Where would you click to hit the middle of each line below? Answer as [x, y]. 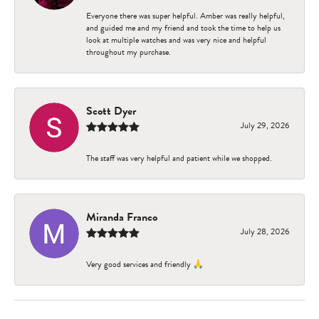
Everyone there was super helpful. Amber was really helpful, [185, 15]
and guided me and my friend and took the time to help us [183, 27]
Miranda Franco [122, 217]
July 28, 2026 [265, 231]
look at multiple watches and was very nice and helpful [176, 40]
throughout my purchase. [129, 52]
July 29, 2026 [265, 125]
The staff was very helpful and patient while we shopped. [179, 158]
